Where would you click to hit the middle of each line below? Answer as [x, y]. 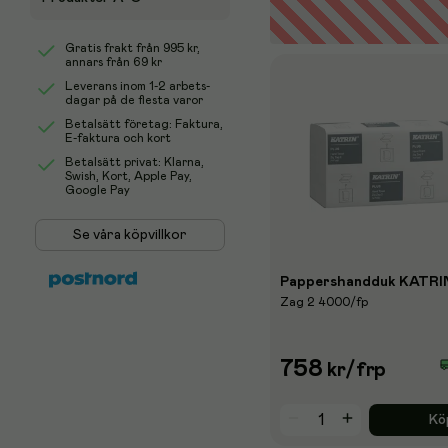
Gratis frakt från [114, 48]
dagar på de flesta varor [134, 100]
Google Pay [97, 190]
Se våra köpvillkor [130, 235]
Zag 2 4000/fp [324, 302]
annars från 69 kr [113, 62]
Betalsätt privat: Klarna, [134, 162]
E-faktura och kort [118, 138]
